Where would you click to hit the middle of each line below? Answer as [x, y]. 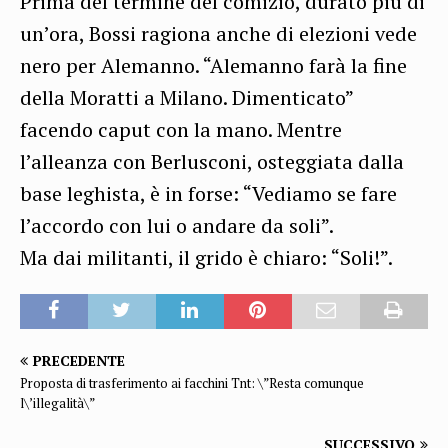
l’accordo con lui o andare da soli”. [177, 225]
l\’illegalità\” [57, 402]
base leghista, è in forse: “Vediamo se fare [208, 193]
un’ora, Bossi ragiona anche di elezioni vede [218, 33]
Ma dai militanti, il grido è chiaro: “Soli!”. [206, 257]
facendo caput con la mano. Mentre [181, 129]
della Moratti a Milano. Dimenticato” [186, 97]
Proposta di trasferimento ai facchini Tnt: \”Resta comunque [192, 382]
